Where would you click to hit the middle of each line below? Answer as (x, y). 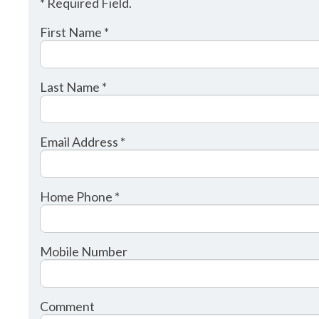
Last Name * (74, 87)
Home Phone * (80, 197)
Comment (68, 307)
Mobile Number (84, 252)
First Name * (75, 32)
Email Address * (83, 142)
